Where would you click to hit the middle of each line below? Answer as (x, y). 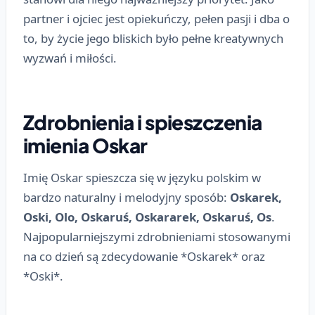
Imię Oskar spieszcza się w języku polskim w (142, 178)
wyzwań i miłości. (70, 58)
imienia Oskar (85, 146)
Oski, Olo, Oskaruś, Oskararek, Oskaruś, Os (147, 217)
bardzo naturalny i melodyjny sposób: (127, 198)
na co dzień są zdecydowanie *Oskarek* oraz (144, 257)
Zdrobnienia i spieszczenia (143, 122)
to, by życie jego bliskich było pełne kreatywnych (153, 39)
